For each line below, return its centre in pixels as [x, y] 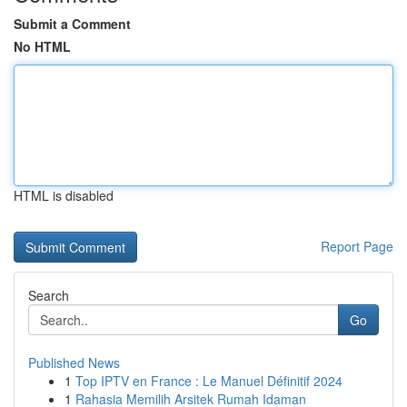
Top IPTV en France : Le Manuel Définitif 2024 [209, 381]
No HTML [42, 46]
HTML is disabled [64, 195]
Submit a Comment [72, 24]
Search [49, 295]
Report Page [357, 246]
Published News [74, 362]
